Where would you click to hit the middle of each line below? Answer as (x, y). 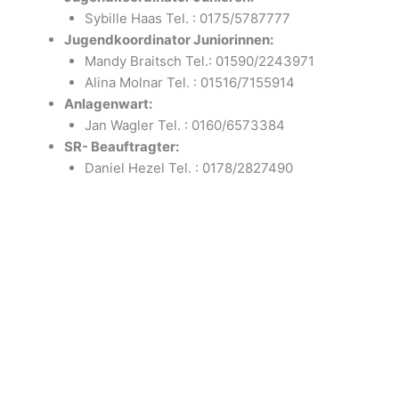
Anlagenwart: (108, 103)
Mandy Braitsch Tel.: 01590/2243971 (199, 61)
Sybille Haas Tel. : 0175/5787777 (187, 18)
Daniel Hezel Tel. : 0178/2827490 (188, 167)
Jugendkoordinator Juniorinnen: (169, 39)
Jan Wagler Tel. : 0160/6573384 (184, 125)
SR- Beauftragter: (122, 146)
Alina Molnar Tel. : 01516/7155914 (189, 82)
